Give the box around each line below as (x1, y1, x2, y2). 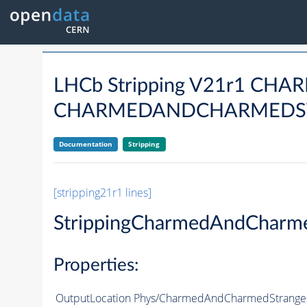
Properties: (53, 256, 139, 274)
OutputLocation (55, 290, 131, 306)
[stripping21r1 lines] (53, 185, 151, 201)
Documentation (58, 139, 112, 149)
